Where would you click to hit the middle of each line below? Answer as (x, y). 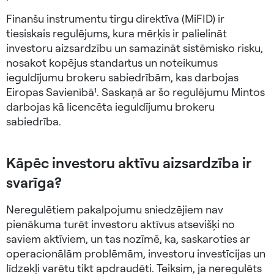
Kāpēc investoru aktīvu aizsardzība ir (129, 163)
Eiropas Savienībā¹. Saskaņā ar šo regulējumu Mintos (135, 92)
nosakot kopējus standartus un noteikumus (112, 63)
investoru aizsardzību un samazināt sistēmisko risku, (135, 48)
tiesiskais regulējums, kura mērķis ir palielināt (117, 33)
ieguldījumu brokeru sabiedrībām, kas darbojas (122, 77)
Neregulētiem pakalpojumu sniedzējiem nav (115, 209)
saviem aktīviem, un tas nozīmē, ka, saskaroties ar (128, 239)
